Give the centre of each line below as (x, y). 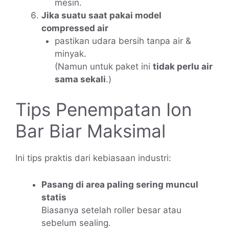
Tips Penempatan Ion (104, 110)
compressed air (75, 28)
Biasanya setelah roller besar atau (111, 210)
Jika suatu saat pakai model (101, 15)
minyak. (70, 53)
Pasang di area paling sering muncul (120, 185)
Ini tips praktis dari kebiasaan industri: (93, 158)
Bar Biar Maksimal (90, 131)
